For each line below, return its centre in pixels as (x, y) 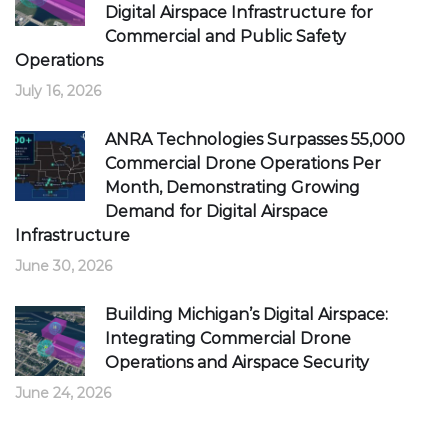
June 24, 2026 (63, 393)
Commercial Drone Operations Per (243, 164)
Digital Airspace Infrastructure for (239, 13)
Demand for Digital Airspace (216, 212)
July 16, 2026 (58, 91)
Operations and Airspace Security (237, 363)
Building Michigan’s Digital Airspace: (246, 315)
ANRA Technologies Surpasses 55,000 (255, 140)
